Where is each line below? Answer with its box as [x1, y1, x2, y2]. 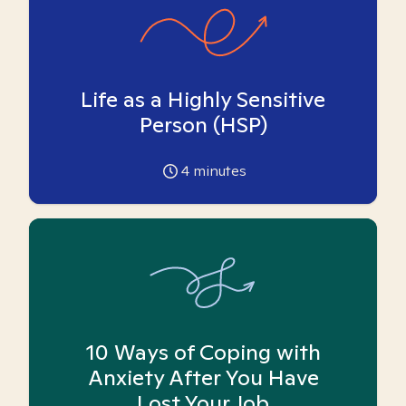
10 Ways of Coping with [85, 338, 321, 366]
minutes [189, 161, 246, 180]
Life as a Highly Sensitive [81, 84, 325, 113]
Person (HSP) [139, 110, 267, 139]
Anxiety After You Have [87, 363, 319, 391]
